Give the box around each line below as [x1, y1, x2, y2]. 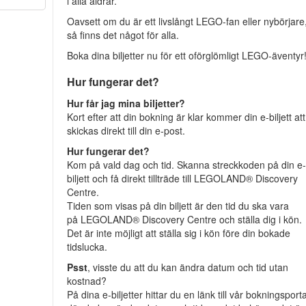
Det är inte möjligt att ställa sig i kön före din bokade [67, 226, 291, 240]
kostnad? [67, 274, 107, 288]
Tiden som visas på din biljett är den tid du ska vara [67, 199, 290, 212]
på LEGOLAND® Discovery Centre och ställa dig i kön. [67, 212, 303, 226]
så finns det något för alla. [67, 28, 180, 42]
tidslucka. [67, 240, 108, 253]
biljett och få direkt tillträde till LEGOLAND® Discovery [67, 171, 298, 185]
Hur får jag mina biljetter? [67, 96, 186, 110]
